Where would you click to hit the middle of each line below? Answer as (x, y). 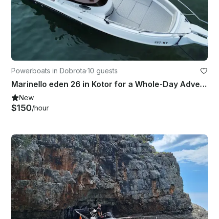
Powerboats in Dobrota (49, 71)
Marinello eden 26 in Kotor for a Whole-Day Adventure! (203, 84)
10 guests (103, 71)
